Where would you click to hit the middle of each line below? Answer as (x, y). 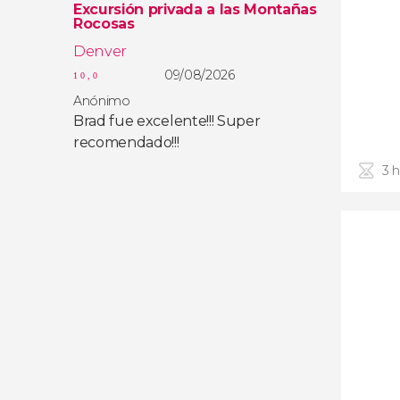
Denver (100, 51)
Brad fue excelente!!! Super (167, 121)
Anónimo (102, 101)
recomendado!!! (126, 142)
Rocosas (104, 24)
